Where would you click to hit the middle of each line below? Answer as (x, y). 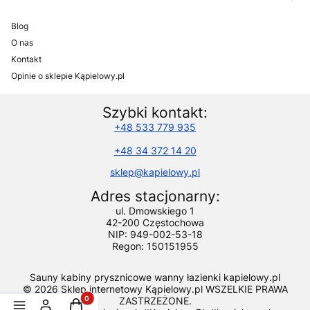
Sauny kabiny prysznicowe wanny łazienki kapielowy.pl (155, 277)
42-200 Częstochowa (155, 222)
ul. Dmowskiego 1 (155, 210)
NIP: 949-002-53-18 (155, 234)
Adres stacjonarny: (155, 196)
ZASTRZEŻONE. (155, 300)
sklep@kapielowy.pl (155, 172)
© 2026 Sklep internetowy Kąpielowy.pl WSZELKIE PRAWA (155, 289)
